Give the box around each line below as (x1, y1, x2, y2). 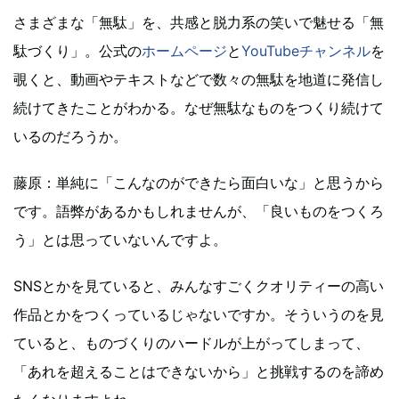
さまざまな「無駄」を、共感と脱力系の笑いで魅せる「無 (13, 13, 384, 32)
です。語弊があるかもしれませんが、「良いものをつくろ (13, 202, 384, 221)
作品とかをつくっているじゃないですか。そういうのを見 (13, 305, 384, 324)
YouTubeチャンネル (241, 42, 370, 61)
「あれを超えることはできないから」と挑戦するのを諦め (13, 362, 384, 381)
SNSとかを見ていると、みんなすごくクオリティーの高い (13, 277, 384, 296)
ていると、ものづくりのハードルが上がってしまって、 (13, 334, 370, 353)
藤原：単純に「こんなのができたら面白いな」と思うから (13, 174, 384, 192)
